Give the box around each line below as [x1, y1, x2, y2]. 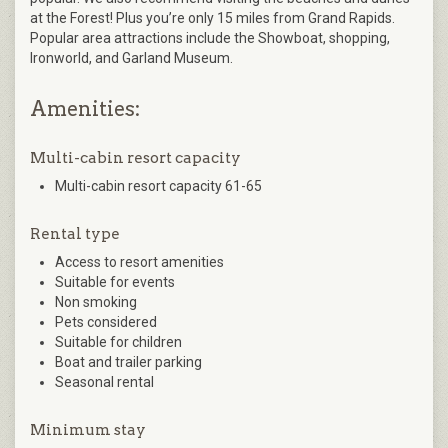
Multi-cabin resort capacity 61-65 [55, 177, 262, 194]
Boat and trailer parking [55, 353, 202, 370]
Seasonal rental [55, 373, 154, 390]
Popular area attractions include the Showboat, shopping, [30, 29, 390, 46]
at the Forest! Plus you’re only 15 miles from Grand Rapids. [30, 9, 395, 26]
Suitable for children [55, 333, 182, 350]
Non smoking [55, 293, 137, 310]
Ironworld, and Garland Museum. [30, 49, 233, 66]
